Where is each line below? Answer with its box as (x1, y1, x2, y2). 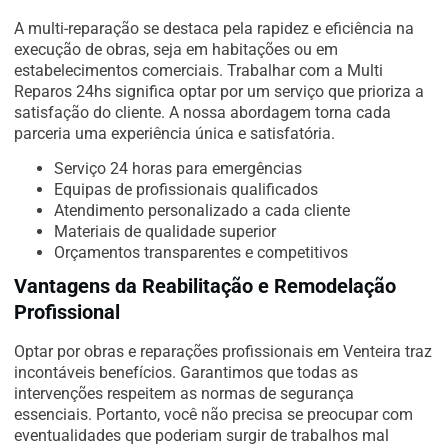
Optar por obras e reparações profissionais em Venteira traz (14, 342, 432, 362)
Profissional (14, 300, 120, 325)
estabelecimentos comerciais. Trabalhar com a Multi (14, 60, 383, 80)
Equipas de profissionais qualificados (54, 180, 318, 200)
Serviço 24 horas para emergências (54, 159, 302, 179)
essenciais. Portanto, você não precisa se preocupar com (14, 405, 413, 425)
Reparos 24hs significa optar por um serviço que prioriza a (14, 81, 424, 101)
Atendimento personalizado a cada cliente (54, 201, 350, 221)
